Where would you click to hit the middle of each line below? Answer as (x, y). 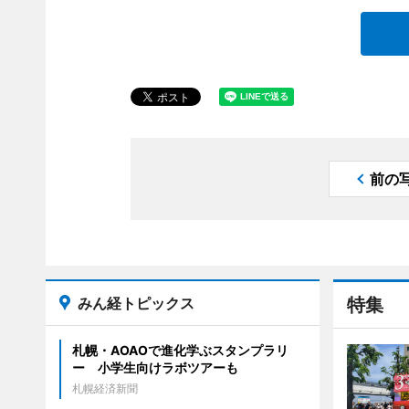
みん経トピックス (136, 303)
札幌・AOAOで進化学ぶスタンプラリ (180, 350)
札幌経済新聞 (105, 388)
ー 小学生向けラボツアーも (155, 367)
